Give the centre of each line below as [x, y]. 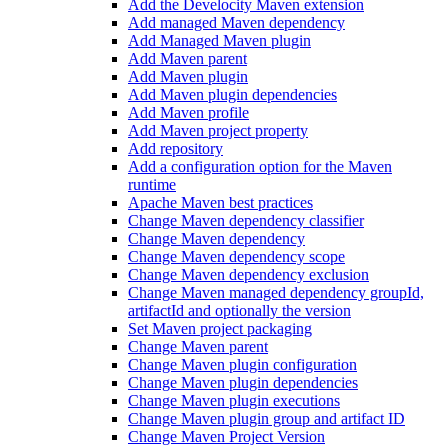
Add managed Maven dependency [236, 22]
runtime [152, 184]
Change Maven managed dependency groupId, [276, 292]
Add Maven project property [218, 130]
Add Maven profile [188, 112]
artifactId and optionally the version [239, 310]
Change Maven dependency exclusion [248, 274]
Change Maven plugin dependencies [243, 382]
